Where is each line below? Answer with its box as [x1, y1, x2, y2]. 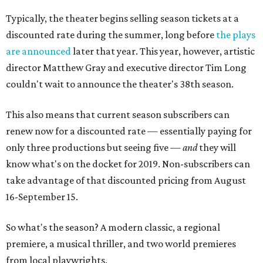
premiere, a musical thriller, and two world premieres [6, 238, 236, 249]
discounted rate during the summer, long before [6, 29, 216, 41]
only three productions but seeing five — [6, 141, 183, 153]
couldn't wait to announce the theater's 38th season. [6, 78, 234, 90]
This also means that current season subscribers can [6, 109, 230, 120]
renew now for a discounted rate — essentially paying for [6, 125, 252, 137]
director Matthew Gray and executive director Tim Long [6, 62, 247, 73]
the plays [216, 29, 255, 41]
